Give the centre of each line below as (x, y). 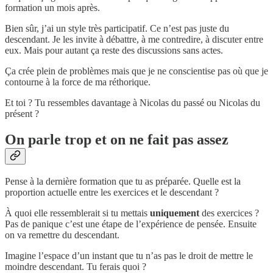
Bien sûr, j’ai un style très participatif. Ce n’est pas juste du (117, 28)
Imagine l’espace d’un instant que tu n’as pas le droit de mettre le (129, 256)
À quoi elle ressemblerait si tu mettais (77, 213)
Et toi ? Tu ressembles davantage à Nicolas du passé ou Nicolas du (133, 102)
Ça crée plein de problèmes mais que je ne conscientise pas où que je (136, 71)
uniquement (175, 213)
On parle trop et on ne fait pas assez (117, 139)
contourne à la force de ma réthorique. (78, 82)
